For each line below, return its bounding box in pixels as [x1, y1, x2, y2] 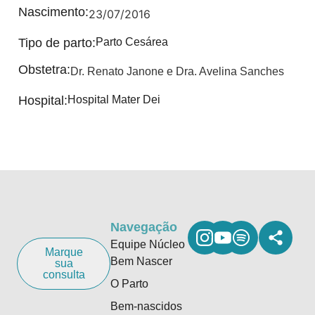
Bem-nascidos [110, 300, 183, 312]
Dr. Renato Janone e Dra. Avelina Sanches [70, 65, 284, 77]
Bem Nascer [110, 255, 173, 267]
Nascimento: [18, 5, 89, 19]
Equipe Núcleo [110, 238, 186, 250]
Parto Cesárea [96, 36, 168, 48]
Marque [44, 246, 83, 258]
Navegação [110, 220, 178, 234]
